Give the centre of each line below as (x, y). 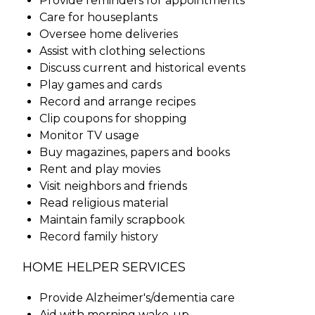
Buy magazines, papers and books (135, 153)
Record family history (99, 237)
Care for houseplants (98, 18)
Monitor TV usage (89, 136)
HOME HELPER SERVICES (104, 268)
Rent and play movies (100, 169)
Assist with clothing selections (122, 51)
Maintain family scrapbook (112, 220)
